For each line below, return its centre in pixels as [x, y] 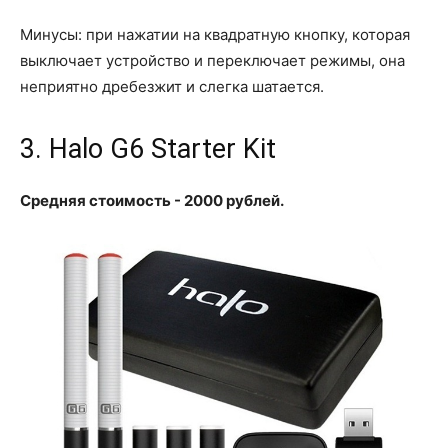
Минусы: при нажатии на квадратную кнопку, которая [215, 34]
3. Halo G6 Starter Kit [148, 148]
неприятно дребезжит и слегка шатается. [172, 86]
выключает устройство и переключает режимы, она [212, 60]
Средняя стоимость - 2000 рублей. [152, 200]
